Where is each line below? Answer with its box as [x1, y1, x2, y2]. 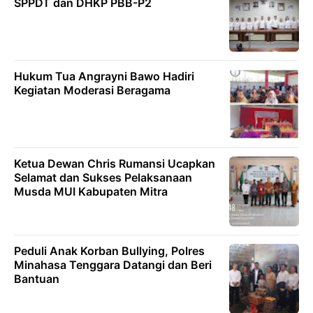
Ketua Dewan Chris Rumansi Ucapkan [14, 156, 215, 170]
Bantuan [14, 271, 59, 286]
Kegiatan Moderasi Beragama [14, 82, 170, 97]
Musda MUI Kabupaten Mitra [14, 184, 168, 198]
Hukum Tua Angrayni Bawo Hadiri [14, 68, 194, 83]
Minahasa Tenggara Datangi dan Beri [14, 257, 212, 272]
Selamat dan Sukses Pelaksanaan [14, 170, 192, 184]
